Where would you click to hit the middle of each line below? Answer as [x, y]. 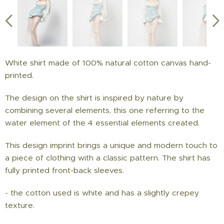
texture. [20, 205]
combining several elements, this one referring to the [105, 110]
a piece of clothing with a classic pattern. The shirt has [108, 157]
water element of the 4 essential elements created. [102, 122]
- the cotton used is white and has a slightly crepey [102, 192]
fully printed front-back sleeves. [64, 170]
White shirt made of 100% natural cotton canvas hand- [108, 62]
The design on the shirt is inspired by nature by [94, 97]
